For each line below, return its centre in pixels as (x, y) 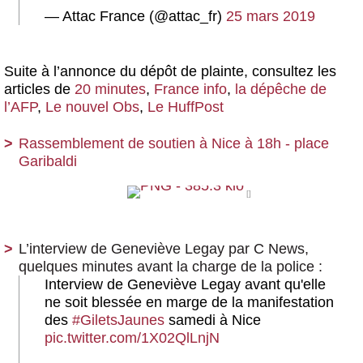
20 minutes (110, 89)
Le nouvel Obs (92, 107)
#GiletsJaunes (118, 320)
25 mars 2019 (271, 16)
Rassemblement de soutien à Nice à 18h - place (174, 143)
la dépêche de (281, 89)
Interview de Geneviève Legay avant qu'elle (185, 284)
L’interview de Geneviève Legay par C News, (164, 248)
